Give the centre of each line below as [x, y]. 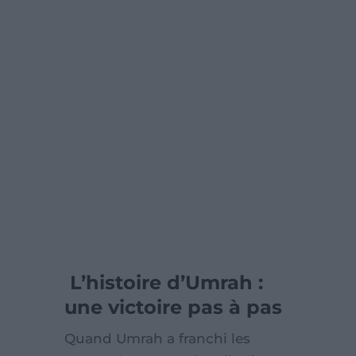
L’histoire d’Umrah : [163, 282]
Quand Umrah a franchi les [157, 339]
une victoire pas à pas [173, 307]
